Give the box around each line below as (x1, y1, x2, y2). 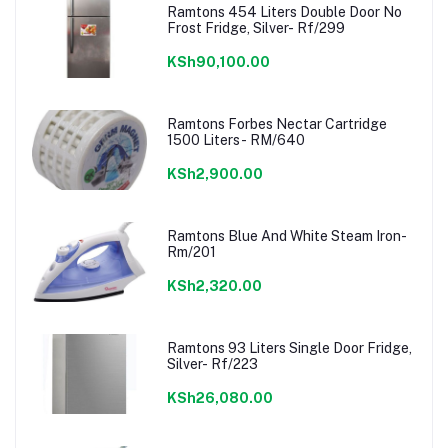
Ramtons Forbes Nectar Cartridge (166, 115, 387, 132)
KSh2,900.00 (166, 165, 263, 182)
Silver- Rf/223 (166, 355, 258, 372)
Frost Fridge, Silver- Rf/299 (166, 19, 345, 36)
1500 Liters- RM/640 (166, 131, 305, 148)
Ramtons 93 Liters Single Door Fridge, (166, 339, 412, 356)
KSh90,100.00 (166, 53, 270, 70)
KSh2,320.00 (166, 277, 262, 294)
